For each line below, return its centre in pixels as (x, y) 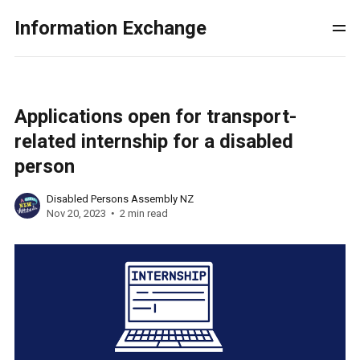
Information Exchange (110, 28)
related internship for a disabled (153, 141)
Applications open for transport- (155, 117)
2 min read (143, 213)
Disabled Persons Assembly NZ (120, 198)
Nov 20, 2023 (76, 213)
